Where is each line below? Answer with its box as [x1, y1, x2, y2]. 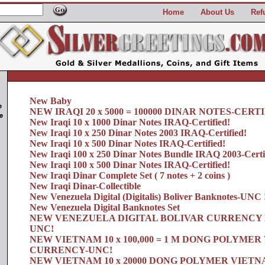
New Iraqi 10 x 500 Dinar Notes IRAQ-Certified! [30, 138, 225, 148]
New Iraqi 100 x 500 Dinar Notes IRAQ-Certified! [30, 160, 230, 170]
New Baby [30, 96, 72, 106]
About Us [201, 8, 234, 17]
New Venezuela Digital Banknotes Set [30, 202, 180, 212]
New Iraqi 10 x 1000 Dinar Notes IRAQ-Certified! [30, 117, 230, 127]
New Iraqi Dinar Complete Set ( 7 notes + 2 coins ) [30, 170, 230, 180]
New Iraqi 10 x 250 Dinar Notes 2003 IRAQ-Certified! [30, 128, 247, 138]
